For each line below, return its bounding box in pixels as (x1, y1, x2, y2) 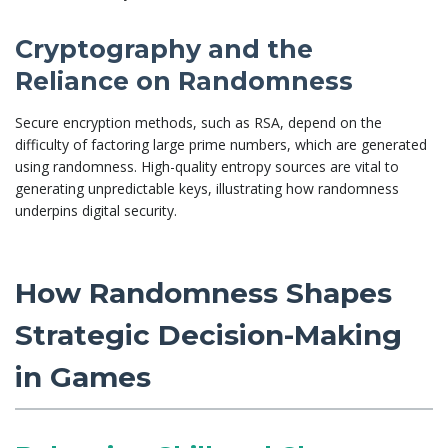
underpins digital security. (15, 200, 177, 220)
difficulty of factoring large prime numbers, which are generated (15, 134, 427, 154)
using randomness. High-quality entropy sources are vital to (15, 156, 399, 176)
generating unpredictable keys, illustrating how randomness (15, 178, 399, 198)
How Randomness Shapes (15, 275, 392, 310)
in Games (15, 359, 151, 394)
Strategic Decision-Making (15, 317, 402, 352)
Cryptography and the (15, 33, 313, 64)
